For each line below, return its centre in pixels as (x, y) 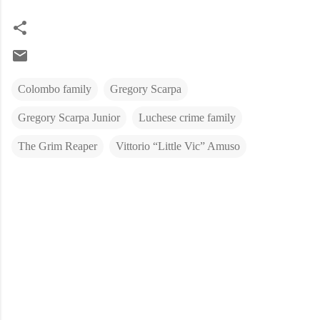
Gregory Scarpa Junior (69, 117)
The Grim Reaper (57, 146)
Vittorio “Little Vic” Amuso (178, 146)
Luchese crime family (187, 117)
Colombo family (55, 89)
